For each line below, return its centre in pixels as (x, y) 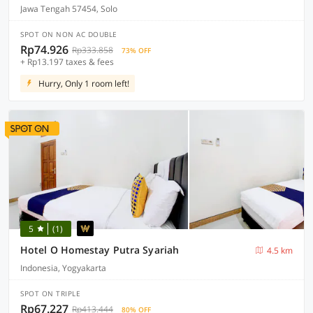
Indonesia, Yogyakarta (63, 268)
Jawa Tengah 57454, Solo (69, 9)
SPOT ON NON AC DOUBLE (69, 34)
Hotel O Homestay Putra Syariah (100, 250)
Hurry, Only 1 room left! (84, 83)
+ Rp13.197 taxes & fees (67, 62)
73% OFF (136, 50)
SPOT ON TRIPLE (50, 293)
